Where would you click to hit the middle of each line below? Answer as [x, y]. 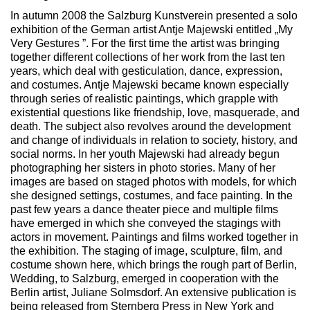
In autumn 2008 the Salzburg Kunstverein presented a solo [154, 15]
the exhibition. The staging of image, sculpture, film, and [146, 250]
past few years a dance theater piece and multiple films [144, 209]
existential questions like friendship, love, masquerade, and [155, 112]
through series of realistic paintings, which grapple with [144, 98]
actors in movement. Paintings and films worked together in [154, 237]
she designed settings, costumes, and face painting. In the [152, 195]
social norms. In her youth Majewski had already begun [145, 154]
